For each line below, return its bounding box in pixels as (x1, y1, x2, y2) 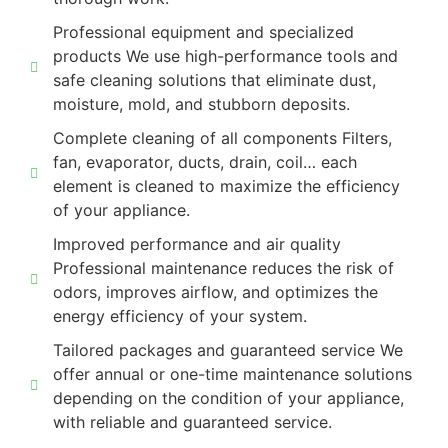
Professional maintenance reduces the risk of (52, 258, 394, 279)
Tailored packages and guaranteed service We (52, 340, 403, 361)
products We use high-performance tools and (52, 46, 398, 67)
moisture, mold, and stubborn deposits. (52, 94, 350, 115)
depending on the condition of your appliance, (52, 388, 404, 409)
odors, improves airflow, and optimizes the (52, 282, 378, 303)
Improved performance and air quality (52, 234, 341, 255)
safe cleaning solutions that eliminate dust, (52, 70, 376, 91)
